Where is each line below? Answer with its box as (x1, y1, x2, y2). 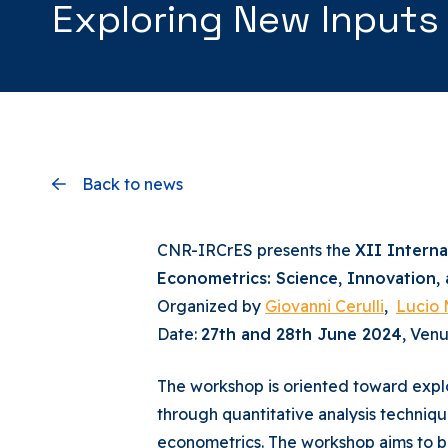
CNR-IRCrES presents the (157, 240, 355, 260)
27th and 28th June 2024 (201, 324, 402, 344)
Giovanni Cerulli (265, 296, 384, 316)
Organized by (157, 296, 265, 316)
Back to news (82, 174, 183, 194)
